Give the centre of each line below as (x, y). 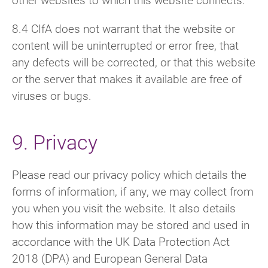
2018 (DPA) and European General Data (110, 258)
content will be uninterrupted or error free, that (125, 45)
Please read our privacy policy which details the (129, 174)
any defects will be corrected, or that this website (134, 62)
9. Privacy (55, 141)
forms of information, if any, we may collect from (133, 191)
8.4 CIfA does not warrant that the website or (124, 28)
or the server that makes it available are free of (127, 78)
